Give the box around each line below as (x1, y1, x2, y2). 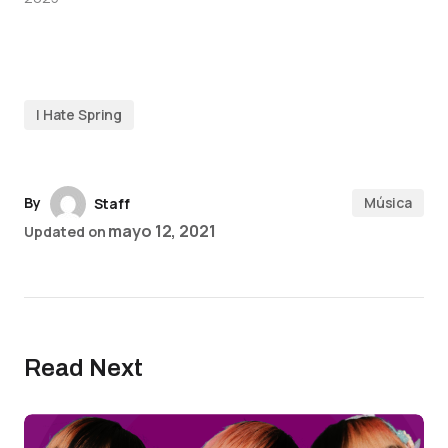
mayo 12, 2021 (108, 220, 216, 243)
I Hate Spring (36, 105, 123, 125)
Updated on (24, 222, 106, 242)
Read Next (24, 355, 143, 382)
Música (363, 193, 412, 213)
